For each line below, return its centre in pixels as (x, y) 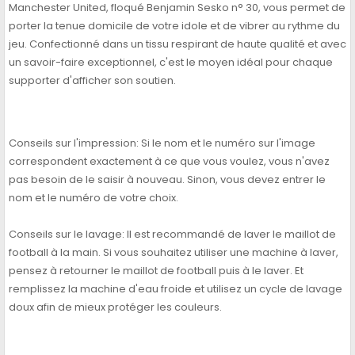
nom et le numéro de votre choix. (94, 198)
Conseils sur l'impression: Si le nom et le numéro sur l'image (162, 143)
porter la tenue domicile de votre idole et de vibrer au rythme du (174, 26)
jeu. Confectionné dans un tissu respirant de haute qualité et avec (177, 44)
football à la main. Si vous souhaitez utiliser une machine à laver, (174, 253)
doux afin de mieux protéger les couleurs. (115, 307)
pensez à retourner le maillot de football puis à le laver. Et (156, 271)
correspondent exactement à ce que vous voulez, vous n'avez (169, 162)
